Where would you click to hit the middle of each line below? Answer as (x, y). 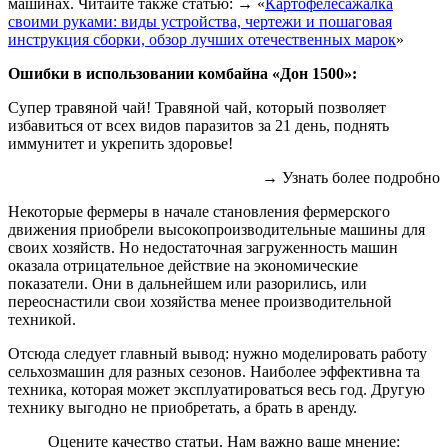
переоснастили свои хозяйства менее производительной (200, 302)
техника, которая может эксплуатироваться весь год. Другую (216, 390)
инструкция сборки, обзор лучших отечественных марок (202, 40)
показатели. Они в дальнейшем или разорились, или (187, 284)
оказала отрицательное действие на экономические (183, 266)
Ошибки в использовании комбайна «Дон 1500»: (182, 74)
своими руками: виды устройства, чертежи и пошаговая (200, 22)
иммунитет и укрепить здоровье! (120, 144)
